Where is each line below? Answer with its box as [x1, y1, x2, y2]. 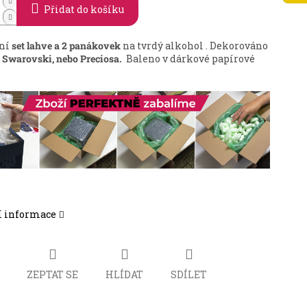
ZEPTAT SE [27, 267, 79, 281]
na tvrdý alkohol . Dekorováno [121, 39, 269, 53]
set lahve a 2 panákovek [12, 39, 121, 53]
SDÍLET [171, 267, 208, 281]
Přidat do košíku [44, 3, 125, 16]
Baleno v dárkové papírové [124, 52, 256, 66]
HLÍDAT [106, 267, 144, 281]
